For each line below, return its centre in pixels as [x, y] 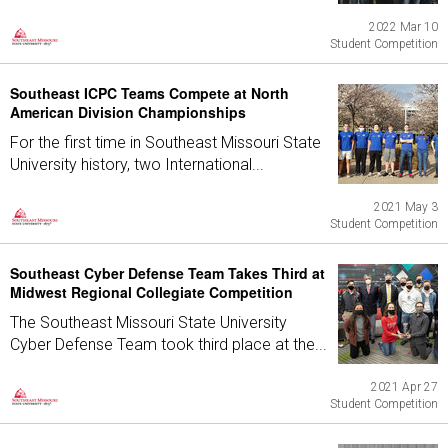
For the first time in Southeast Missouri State [165, 142]
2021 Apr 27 [404, 387]
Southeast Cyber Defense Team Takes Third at [167, 273]
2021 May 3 [406, 207]
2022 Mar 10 [403, 27]
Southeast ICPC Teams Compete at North [149, 93]
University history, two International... [137, 164]
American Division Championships [128, 112]
